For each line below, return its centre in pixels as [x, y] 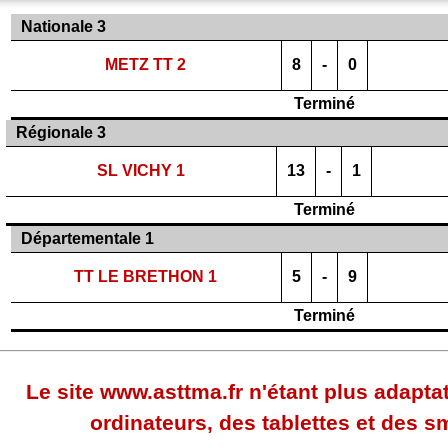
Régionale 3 [61, 132]
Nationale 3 [63, 26]
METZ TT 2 [145, 64]
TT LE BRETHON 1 [145, 276]
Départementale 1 [87, 238]
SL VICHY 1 [141, 170]
